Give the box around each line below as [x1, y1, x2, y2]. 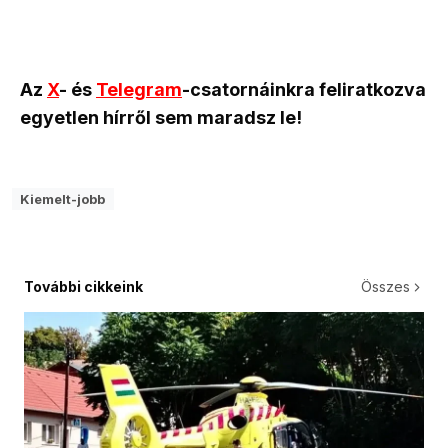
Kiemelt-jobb [20, 190, 106, 207]
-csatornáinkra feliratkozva [182, 78, 426, 100]
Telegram [96, 78, 182, 100]
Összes [361, 278, 410, 296]
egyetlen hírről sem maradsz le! [20, 106, 302, 128]
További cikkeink [24, 278, 143, 296]
